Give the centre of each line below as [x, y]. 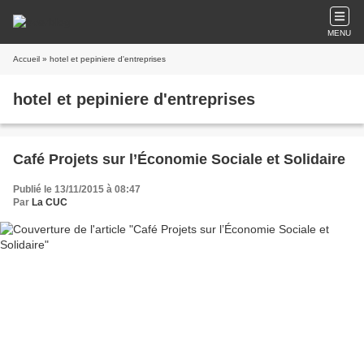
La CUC [50, 202]
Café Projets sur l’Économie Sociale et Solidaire [179, 159]
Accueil [26, 59]
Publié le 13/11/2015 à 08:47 [77, 189]
